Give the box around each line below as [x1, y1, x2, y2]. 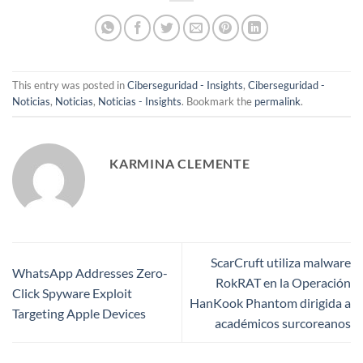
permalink [254, 95, 301, 109]
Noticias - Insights [98, 95, 181, 109]
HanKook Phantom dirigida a [190, 295, 351, 311]
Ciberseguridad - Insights [127, 79, 243, 92]
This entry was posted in [12, 79, 127, 92]
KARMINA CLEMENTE [109, 155, 250, 171]
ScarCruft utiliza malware [211, 254, 351, 271]
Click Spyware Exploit [12, 284, 132, 301]
